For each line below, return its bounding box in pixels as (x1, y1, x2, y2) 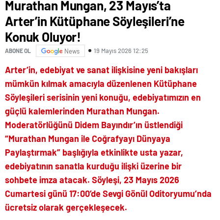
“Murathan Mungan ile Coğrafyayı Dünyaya (5, 133, 170, 144)
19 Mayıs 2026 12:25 (94, 47, 148, 55)
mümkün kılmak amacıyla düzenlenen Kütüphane (5, 78, 197, 89)
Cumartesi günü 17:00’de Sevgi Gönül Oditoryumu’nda (5, 188, 212, 199)
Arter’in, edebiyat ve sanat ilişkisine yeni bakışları (5, 64, 198, 75)
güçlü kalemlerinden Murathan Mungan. (5, 105, 160, 116)
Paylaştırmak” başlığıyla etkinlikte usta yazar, (5, 146, 183, 158)
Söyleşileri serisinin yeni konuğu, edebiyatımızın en (5, 91, 201, 103)
